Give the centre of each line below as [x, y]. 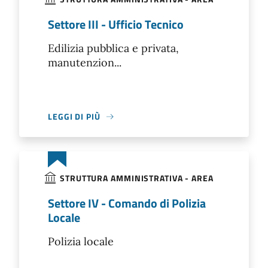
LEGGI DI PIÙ [74, 116]
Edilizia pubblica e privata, [113, 48]
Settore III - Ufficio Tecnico [116, 24]
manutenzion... [85, 63]
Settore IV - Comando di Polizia [127, 203]
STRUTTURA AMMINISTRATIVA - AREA [137, 178]
